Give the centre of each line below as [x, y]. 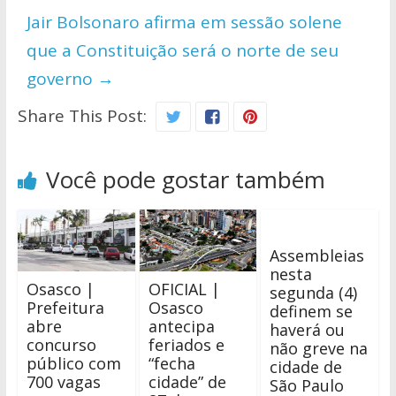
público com [73, 364]
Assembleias [317, 256]
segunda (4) [314, 293]
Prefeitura [65, 308]
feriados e [186, 345]
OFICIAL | [184, 289]
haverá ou [308, 330]
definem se [312, 312]
